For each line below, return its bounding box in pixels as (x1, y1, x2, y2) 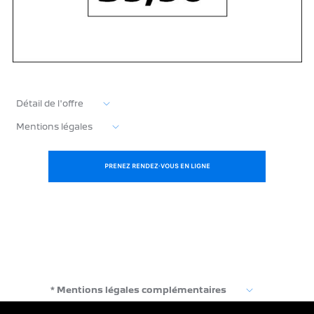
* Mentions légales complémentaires (50, 285, 227, 296)
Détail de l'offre (16, 98, 84, 109)
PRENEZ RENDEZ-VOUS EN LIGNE (104, 161, 210, 172)
